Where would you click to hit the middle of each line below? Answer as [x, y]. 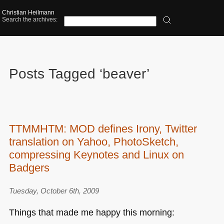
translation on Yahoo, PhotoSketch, [93, 141]
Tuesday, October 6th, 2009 [54, 191]
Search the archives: [30, 20]
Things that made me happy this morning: [91, 212]
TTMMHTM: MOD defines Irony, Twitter [103, 128]
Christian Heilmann [28, 13]
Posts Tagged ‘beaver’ [79, 73]
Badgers [29, 167]
